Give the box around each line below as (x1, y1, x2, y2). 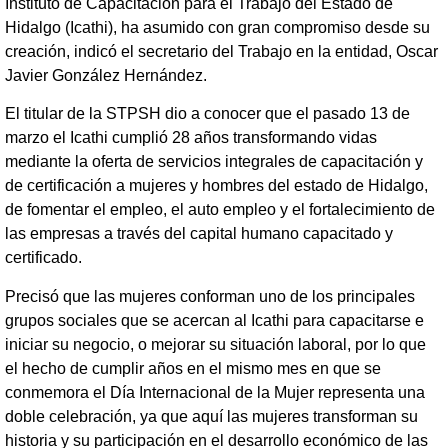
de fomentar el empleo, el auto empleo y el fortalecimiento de (5, 201, 435, 219)
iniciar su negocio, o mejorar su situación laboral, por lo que (5, 335, 426, 353)
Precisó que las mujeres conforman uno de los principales (5, 287, 415, 305)
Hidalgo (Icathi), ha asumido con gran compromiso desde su (5, 18, 430, 36)
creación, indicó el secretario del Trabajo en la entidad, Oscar (5, 42, 438, 60)
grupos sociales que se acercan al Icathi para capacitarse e (5, 311, 424, 329)
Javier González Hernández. (5, 66, 207, 84)
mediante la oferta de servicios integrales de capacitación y (5, 153, 423, 171)
